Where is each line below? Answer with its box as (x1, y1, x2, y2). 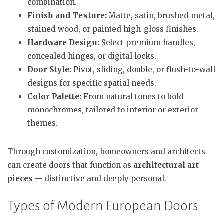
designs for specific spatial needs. (27, 78, 156, 88)
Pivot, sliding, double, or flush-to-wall (71, 65, 215, 74)
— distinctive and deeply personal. (32, 174, 166, 183)
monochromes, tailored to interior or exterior (27, 105, 198, 114)
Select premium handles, (99, 38, 195, 47)
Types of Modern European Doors (7, 198, 198, 213)
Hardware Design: (27, 38, 99, 47)
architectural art (133, 160, 199, 170)
